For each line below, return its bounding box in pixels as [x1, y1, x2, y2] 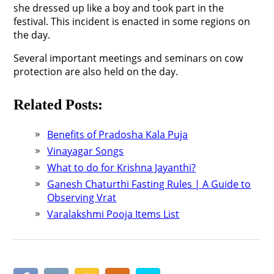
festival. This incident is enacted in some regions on [13, 15, 251, 28]
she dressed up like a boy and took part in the [13, 1, 224, 15]
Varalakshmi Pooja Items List [47, 207, 180, 221]
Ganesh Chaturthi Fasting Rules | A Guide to [47, 177, 251, 191]
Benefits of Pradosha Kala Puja [47, 128, 188, 141]
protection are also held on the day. [13, 65, 179, 78]
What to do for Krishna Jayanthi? [47, 161, 196, 174]
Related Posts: [13, 97, 103, 113]
